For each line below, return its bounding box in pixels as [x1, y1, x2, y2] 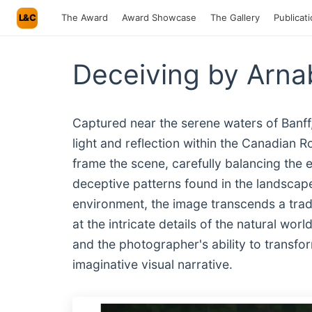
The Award [61, 12, 108, 23]
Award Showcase [122, 12, 196, 23]
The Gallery [210, 12, 260, 23]
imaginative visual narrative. [72, 257, 233, 272]
